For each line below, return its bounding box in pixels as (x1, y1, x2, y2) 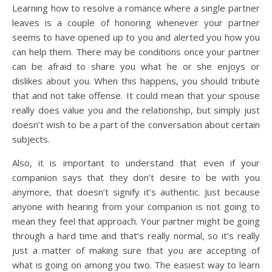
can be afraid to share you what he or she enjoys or (12, 60, 260, 72)
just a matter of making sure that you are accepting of (12, 244, 260, 256)
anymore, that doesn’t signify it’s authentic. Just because (12, 186, 260, 198)
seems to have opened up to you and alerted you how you (12, 31, 260, 43)
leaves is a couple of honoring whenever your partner (12, 16, 260, 29)
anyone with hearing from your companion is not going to (12, 200, 260, 212)
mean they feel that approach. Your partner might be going (12, 215, 260, 227)
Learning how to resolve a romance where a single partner (12, 2, 260, 14)
